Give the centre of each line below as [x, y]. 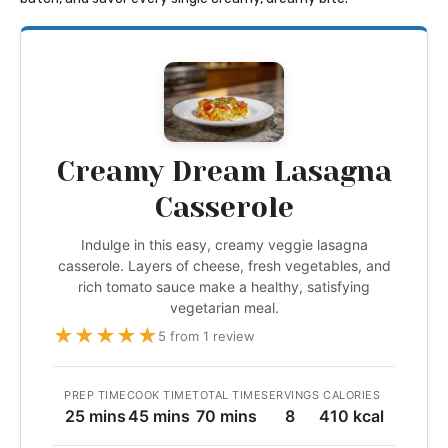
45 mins [159, 416]
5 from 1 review [206, 336]
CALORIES [351, 395]
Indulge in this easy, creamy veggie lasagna [224, 245]
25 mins [95, 416]
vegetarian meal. [224, 308]
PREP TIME [95, 395]
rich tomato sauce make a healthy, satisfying [224, 287]
